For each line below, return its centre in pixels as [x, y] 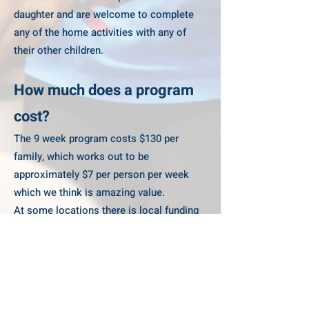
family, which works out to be [81, 157]
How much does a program [104, 90]
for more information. [63, 264]
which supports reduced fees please [97, 228]
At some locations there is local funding [106, 210]
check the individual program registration [108, 246]
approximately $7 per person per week [101, 175]
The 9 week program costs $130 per [96, 139]
